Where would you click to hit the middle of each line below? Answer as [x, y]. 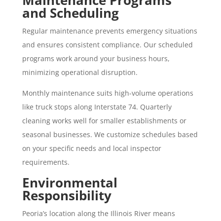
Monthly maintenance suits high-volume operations [108, 93]
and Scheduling [70, 13]
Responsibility [67, 195]
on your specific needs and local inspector [92, 148]
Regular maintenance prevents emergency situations [110, 31]
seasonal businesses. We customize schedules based [110, 134]
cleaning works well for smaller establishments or [104, 120]
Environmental [70, 182]
